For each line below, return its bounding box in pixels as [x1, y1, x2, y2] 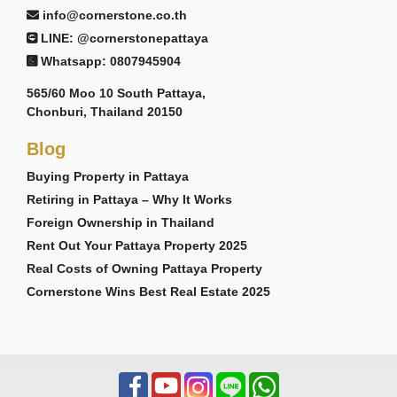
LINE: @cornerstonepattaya [41, 31, 208, 46]
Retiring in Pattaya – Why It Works [27, 192, 232, 207]
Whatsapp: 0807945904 [41, 54, 181, 69]
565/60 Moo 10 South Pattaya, [27, 86, 206, 101]
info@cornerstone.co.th [43, 8, 187, 23]
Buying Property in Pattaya [27, 169, 189, 184]
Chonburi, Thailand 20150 [27, 105, 183, 120]
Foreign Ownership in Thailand [27, 215, 214, 230]
